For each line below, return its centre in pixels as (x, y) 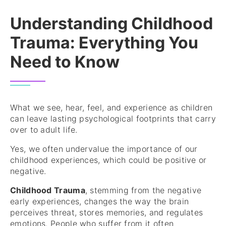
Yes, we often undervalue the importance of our (104, 149)
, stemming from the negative (143, 190)
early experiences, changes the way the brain (100, 202)
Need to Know (65, 62)
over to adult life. (44, 130)
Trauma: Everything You (104, 43)
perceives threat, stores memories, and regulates (107, 213)
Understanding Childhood (111, 24)
